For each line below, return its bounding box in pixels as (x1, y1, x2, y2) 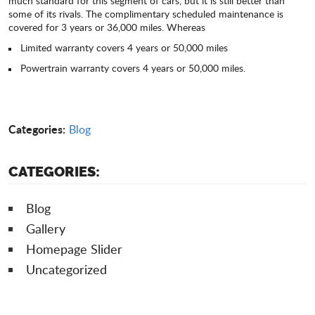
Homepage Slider (26, 240, 122, 258)
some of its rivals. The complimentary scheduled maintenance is (8, 7, 283, 21)
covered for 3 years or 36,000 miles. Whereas (8, 20, 205, 34)
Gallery (26, 220, 65, 238)
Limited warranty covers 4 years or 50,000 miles (20, 41, 228, 55)
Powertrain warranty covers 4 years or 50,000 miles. (20, 61, 245, 75)
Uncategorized (26, 261, 107, 278)
